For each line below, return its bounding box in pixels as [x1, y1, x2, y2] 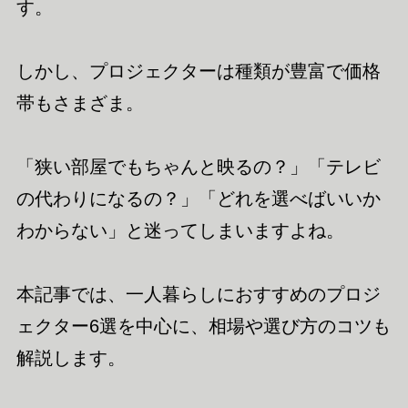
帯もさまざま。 [15, 92, 144, 113]
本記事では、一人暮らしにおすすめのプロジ [15, 283, 381, 304]
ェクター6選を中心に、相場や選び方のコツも [15, 315, 391, 336]
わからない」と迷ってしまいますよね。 [15, 219, 344, 240]
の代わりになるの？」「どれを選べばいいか [15, 188, 381, 209]
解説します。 [15, 347, 126, 368]
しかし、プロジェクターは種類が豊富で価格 [15, 60, 381, 81]
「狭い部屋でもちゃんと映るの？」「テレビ [15, 156, 381, 177]
